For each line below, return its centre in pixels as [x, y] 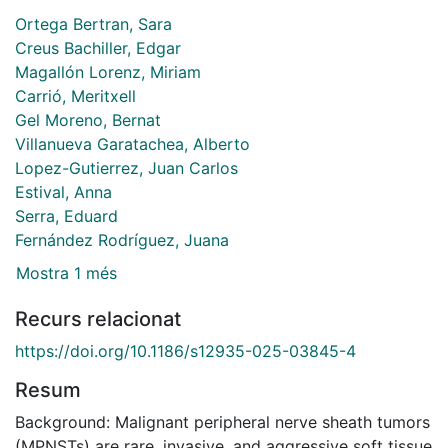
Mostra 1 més [66, 273]
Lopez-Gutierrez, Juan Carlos [126, 167]
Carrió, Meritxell [75, 95]
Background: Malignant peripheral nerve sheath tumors [222, 422]
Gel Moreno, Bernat [88, 119]
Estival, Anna [63, 191]
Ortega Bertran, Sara [93, 23]
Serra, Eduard [66, 215]
